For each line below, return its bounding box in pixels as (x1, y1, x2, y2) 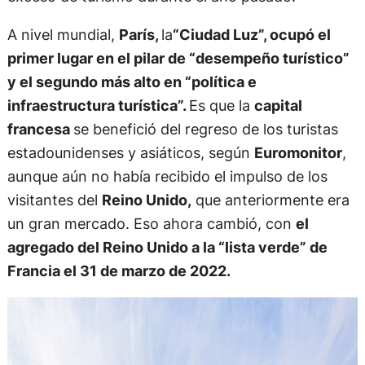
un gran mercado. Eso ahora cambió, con (7, 214, 296, 233)
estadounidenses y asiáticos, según (7, 143, 254, 162)
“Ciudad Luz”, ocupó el (172, 25, 331, 44)
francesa (7, 120, 73, 139)
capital (253, 96, 302, 115)
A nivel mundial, (7, 25, 119, 44)
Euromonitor (253, 143, 342, 162)
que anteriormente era (191, 191, 350, 209)
